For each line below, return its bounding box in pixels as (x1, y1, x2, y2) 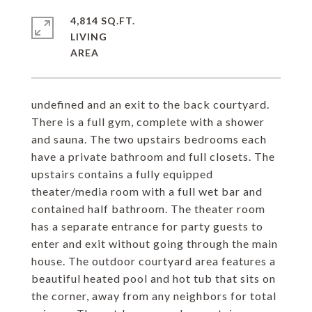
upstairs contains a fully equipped (31, 167, 213, 180)
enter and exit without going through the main (31, 237, 278, 250)
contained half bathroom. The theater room (31, 202, 265, 215)
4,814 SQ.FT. (70, 15, 135, 26)
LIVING (70, 31, 107, 42)
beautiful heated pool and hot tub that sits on (31, 272, 276, 285)
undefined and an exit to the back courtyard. (31, 97, 270, 111)
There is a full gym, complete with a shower (31, 115, 265, 128)
